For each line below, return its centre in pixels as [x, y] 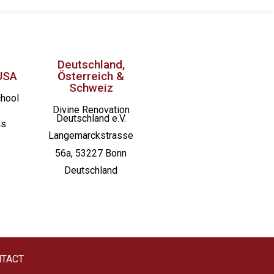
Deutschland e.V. [91, 118]
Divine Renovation [91, 109]
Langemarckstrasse [91, 136]
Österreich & [91, 76]
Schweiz [91, 87]
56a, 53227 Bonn [91, 153]
